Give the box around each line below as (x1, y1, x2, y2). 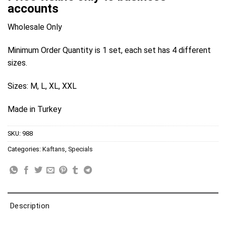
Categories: (8, 145, 42, 153)
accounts (8, 2, 59, 16)
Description (10, 201, 50, 211)
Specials (68, 145, 93, 153)
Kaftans (42, 145, 65, 153)
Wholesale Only (8, 22, 62, 32)
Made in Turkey (8, 104, 62, 114)
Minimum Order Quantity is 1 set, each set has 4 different (8, 45, 211, 55)
